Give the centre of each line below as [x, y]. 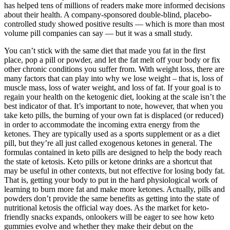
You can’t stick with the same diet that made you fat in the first [105, 50]
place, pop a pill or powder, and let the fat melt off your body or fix [112, 60]
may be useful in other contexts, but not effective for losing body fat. [114, 170]
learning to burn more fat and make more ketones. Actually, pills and [114, 189]
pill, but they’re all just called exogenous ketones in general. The [108, 143]
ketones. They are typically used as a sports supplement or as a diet [112, 133]
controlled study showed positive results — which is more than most [114, 24]
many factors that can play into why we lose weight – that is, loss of [113, 78]
